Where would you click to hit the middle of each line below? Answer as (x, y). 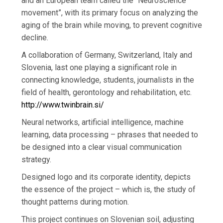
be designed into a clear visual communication (102, 147)
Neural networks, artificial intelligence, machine (103, 122)
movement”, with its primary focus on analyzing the (110, 13)
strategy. (37, 160)
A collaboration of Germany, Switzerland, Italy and (107, 55)
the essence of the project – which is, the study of (109, 190)
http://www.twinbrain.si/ (63, 105)
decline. (35, 38)
